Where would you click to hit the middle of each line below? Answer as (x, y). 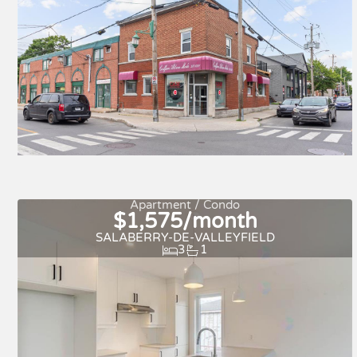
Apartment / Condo (185, 204)
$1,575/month (185, 221)
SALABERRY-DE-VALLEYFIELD (185, 237)
